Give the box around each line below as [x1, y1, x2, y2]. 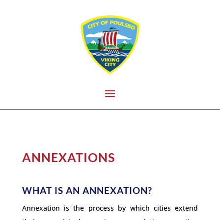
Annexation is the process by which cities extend [22, 203, 198, 213]
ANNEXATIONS [22, 149, 115, 165]
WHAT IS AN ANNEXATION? [22, 184, 152, 196]
